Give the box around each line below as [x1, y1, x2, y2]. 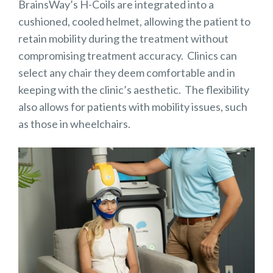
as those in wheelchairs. [18, 117, 130, 131]
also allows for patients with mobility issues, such [18, 100, 247, 114]
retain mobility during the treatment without [18, 32, 229, 46]
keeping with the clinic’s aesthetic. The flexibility [18, 83, 249, 97]
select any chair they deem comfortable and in [18, 66, 235, 80]
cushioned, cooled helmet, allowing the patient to [18, 15, 250, 29]
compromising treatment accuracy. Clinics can [18, 49, 237, 63]
